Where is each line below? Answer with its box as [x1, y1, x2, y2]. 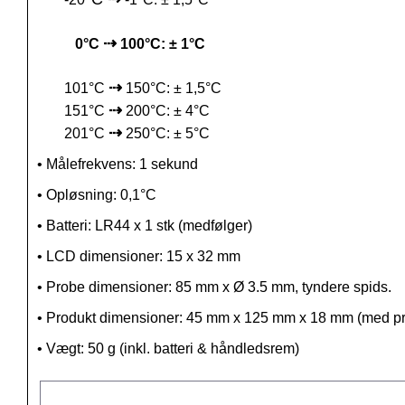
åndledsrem [219, 341, 295, 357]
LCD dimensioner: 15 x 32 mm [46, 249, 240, 265]
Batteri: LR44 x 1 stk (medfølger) [46, 218, 252, 234]
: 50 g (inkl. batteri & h [80, 341, 219, 357]
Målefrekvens [42, 156, 132, 173]
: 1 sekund [132, 156, 198, 173]
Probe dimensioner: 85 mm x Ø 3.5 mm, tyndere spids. [46, 279, 391, 296]
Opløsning [42, 187, 113, 203]
